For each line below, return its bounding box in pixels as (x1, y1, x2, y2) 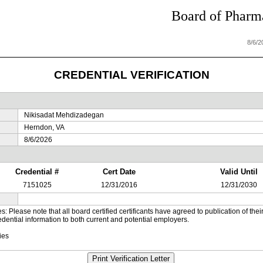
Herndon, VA (23, 123, 65, 131)
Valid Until (220, 167, 258, 176)
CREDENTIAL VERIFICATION (53, 68, 210, 81)
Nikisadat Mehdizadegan (23, 111, 104, 119)
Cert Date (102, 167, 136, 176)
